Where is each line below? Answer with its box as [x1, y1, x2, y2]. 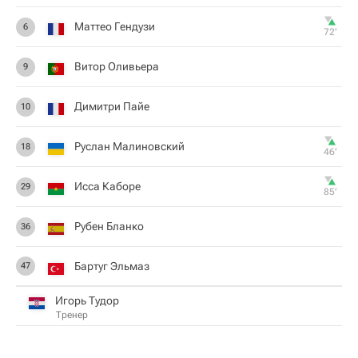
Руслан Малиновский [74, 140, 185, 153]
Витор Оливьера [74, 60, 159, 73]
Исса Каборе [74, 180, 141, 193]
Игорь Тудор [55, 293, 119, 307]
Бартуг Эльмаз [74, 259, 149, 272]
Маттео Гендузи [74, 20, 155, 33]
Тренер [56, 308, 88, 320]
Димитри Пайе [74, 100, 149, 113]
